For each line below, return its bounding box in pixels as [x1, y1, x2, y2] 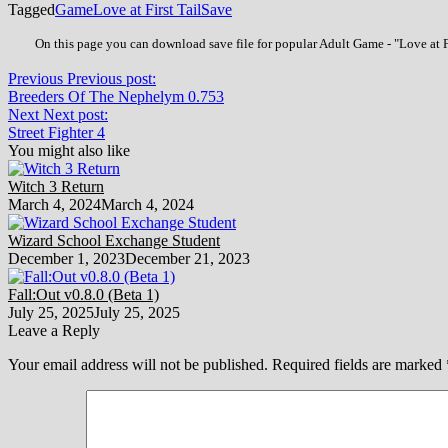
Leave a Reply [8, 321, 100, 339]
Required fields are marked [272, 355, 446, 373]
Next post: [43, 105, 108, 123]
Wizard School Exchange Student [8, 231, 220, 249]
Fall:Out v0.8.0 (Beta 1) [8, 285, 159, 303]
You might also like [8, 141, 130, 159]
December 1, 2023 [8, 249, 125, 267]
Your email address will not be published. [8, 355, 268, 373]
